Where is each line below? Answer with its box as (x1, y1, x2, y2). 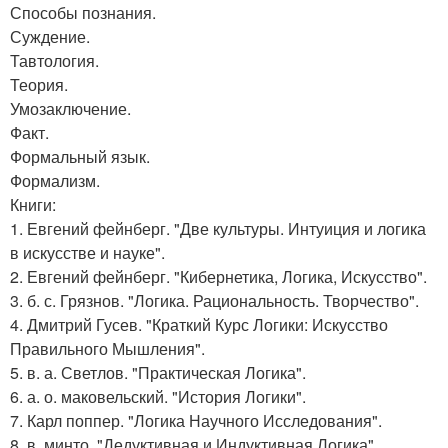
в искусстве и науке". (10, 241, 165, 265)
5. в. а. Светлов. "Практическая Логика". (10, 361, 306, 385)
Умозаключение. (10, 97, 131, 121)
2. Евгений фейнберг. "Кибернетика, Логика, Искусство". (10, 265, 427, 289)
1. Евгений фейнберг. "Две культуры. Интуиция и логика (10, 217, 426, 241)
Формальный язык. (10, 145, 150, 169)
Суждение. (10, 25, 90, 49)
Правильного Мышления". (10, 337, 205, 361)
